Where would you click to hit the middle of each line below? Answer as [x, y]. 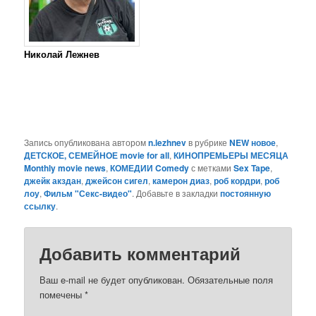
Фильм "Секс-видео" [88, 193]
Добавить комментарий [140, 254]
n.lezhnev [168, 142]
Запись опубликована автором [86, 142]
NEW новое [253, 142]
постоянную [246, 193]
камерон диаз [181, 180]
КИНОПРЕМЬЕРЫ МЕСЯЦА [231, 155]
